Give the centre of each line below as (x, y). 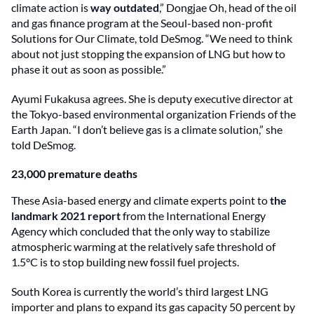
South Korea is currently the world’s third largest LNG (140, 291)
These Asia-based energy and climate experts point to (141, 200)
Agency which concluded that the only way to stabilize (141, 231)
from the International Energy (193, 215)
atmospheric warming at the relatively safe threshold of (143, 246)
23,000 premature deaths (74, 173)
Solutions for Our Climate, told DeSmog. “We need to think (152, 38)
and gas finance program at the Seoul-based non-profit (142, 23)
